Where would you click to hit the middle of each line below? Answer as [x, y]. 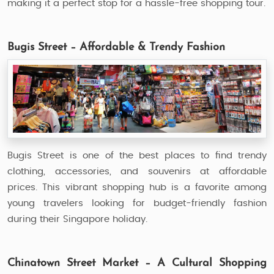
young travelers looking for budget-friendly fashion [137, 204]
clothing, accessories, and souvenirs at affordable [137, 172]
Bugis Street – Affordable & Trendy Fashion [116, 48]
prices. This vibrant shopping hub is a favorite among [137, 188]
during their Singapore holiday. [77, 220]
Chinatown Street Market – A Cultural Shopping [137, 264]
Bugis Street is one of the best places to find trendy [137, 156]
